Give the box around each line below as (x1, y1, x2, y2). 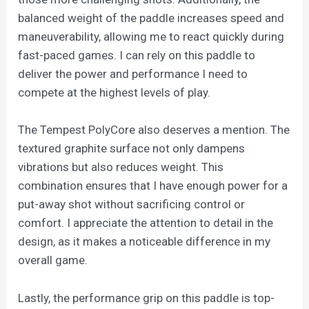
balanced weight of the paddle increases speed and (18, 11, 285, 26)
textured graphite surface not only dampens (18, 141, 246, 156)
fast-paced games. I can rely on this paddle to (18, 48, 256, 63)
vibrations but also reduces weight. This (18, 160, 224, 175)
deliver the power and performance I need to (18, 67, 248, 81)
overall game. (18, 253, 88, 268)
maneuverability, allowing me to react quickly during (18, 30, 285, 44)
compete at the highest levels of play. (18, 86, 211, 100)
